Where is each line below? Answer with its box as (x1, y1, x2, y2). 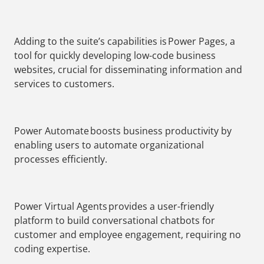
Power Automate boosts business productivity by (14, 124, 232, 138)
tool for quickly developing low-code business (14, 49, 216, 62)
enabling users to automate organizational (14, 138, 204, 152)
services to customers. (14, 77, 114, 91)
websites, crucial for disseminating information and (14, 63, 242, 77)
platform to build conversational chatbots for (14, 214, 215, 227)
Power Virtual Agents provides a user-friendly (14, 200, 214, 213)
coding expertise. (14, 242, 90, 256)
